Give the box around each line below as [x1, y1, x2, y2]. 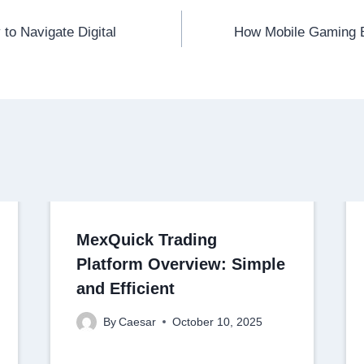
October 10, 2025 [171, 315, 262, 328]
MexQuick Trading [76, 230, 217, 249]
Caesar [118, 315, 156, 328]
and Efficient [76, 279, 175, 297]
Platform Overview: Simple [76, 254, 285, 273]
